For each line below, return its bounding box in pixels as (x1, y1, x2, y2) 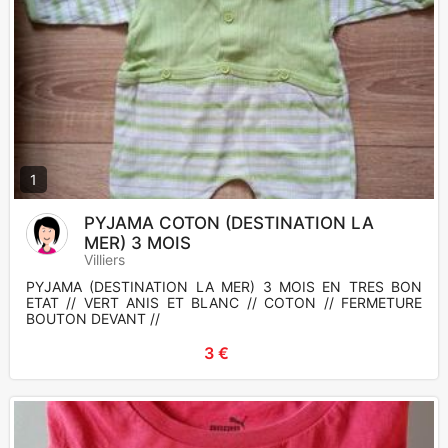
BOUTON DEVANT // (26, 310, 160, 328)
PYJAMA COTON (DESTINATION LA (84, 213, 374, 234)
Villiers (84, 251, 125, 269)
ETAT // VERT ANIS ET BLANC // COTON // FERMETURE (26, 294, 422, 312)
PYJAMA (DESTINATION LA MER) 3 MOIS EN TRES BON (26, 278, 422, 296)
